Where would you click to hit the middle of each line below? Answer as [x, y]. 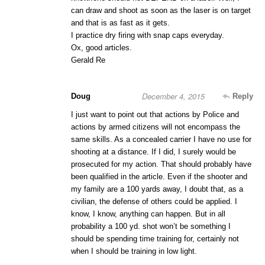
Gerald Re [88, 60]
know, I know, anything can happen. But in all [148, 214]
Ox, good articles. [101, 48]
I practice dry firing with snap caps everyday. [148, 35]
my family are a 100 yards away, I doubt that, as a [157, 189]
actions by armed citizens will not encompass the [156, 127]
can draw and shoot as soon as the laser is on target [161, 11]
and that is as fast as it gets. [120, 23]
